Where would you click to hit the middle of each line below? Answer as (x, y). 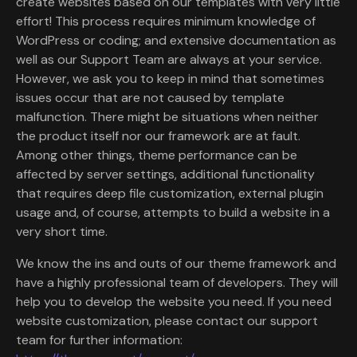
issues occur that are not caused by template (150, 97)
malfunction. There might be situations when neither (167, 116)
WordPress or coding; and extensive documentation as (176, 40)
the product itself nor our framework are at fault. (158, 135)
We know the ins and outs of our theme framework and (176, 263)
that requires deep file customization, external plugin (170, 193)
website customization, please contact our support (167, 320)
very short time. (62, 231)
